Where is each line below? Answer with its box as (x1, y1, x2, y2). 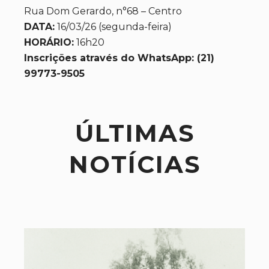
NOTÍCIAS (68, 150, 201, 179)
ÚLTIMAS (74, 118, 195, 148)
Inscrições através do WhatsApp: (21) (24, 52, 214, 64)
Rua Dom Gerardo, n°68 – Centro (24, 5, 182, 17)
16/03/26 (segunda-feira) (55, 21, 172, 32)
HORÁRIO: (24, 37, 74, 48)
